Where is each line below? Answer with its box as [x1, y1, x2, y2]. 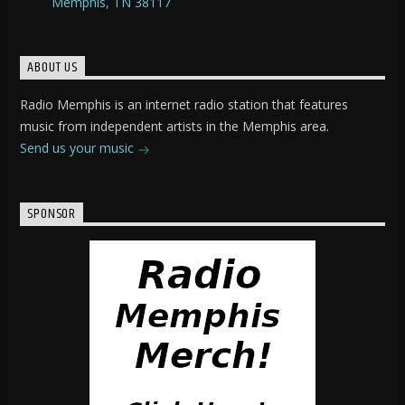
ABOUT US [27, 56, 78, 80]
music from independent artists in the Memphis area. [20, 118, 330, 136]
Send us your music [20, 139, 138, 157]
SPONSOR [27, 202, 77, 226]
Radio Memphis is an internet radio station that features [20, 96, 349, 114]
